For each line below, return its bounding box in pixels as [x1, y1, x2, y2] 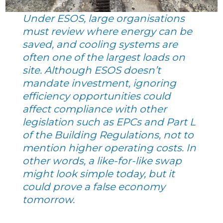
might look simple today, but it [22, 168, 175, 180]
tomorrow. [22, 194, 75, 206]
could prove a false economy [22, 181, 166, 193]
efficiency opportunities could [22, 90, 171, 103]
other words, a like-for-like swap [22, 155, 182, 167]
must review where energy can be [22, 25, 193, 38]
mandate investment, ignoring [22, 77, 177, 90]
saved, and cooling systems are [22, 38, 178, 51]
